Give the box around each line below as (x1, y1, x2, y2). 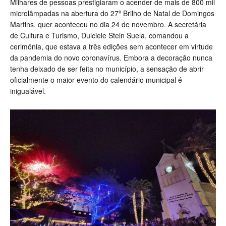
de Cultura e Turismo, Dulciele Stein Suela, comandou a (10, 30, 189, 41)
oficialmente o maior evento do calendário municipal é (10, 75, 182, 85)
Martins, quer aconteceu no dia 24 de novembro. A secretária (10, 19, 206, 30)
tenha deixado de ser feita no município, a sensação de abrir (10, 64, 204, 74)
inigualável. (10, 86, 46, 96)
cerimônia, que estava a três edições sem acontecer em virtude (10, 41, 213, 52)
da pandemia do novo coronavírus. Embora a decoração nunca (10, 52, 212, 63)
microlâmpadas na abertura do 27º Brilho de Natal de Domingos (10, 8, 214, 19)
